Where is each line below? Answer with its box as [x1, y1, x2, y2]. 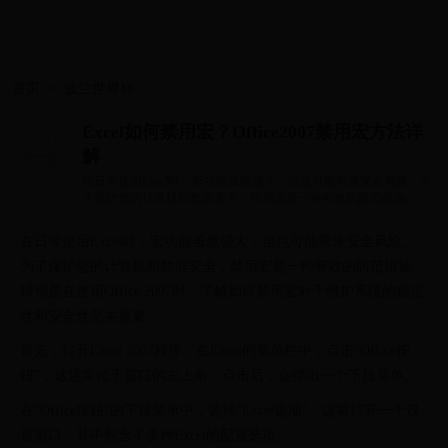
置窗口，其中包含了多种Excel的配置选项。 [20, 427, 290, 443]
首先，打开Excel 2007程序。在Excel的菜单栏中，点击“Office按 [20, 343, 410, 359]
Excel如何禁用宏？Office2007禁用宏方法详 [82, 122, 423, 142]
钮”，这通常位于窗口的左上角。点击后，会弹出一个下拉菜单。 [20, 368, 418, 384]
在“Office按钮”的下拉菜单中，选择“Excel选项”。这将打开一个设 [20, 402, 420, 418]
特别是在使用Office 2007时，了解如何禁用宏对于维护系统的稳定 [20, 284, 424, 300]
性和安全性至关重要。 [20, 309, 160, 325]
